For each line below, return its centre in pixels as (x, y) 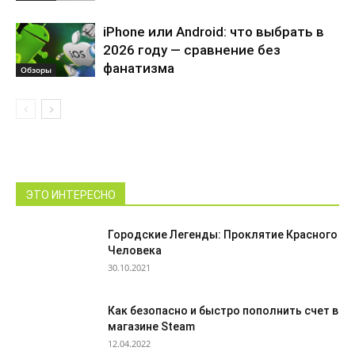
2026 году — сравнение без (192, 50)
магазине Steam (151, 326)
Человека (135, 250)
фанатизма (139, 68)
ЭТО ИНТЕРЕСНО (71, 195)
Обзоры (36, 70)
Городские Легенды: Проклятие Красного (223, 234)
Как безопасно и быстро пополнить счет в (223, 310)
